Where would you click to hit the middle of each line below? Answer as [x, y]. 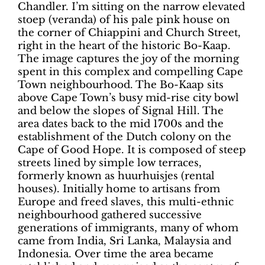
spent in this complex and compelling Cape [130, 72]
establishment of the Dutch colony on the [125, 137]
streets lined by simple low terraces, [110, 163]
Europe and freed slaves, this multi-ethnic [126, 202]
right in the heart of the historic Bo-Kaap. [124, 46]
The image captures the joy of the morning [128, 59]
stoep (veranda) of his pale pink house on [124, 20]
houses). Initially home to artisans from [119, 189]
